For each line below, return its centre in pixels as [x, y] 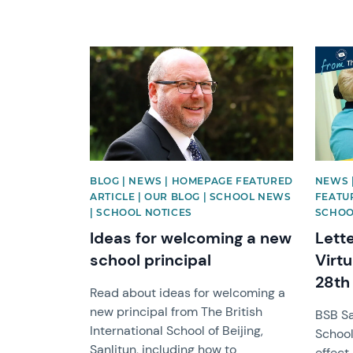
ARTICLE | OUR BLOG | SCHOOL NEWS [191, 196]
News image [124, 53]
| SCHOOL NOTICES [141, 212]
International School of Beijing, [177, 330]
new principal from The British [176, 311]
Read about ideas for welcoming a [188, 292]
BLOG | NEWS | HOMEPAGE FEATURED [191, 180]
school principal [151, 260]
